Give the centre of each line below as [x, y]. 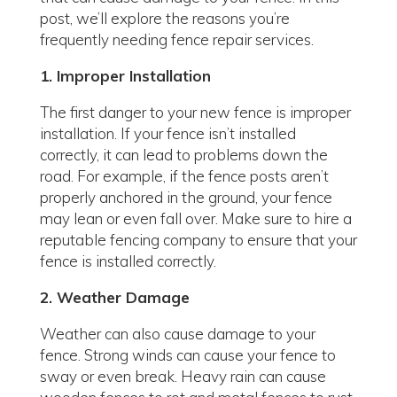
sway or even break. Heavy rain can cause [183, 376]
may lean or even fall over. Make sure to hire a [195, 218]
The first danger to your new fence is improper [195, 112]
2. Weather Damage [114, 297]
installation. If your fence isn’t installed [167, 133]
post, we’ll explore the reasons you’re [164, 18]
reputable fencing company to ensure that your [198, 240]
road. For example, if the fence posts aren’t [184, 176]
